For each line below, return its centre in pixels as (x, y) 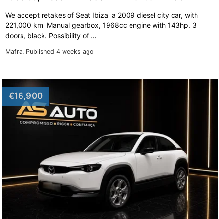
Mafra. (15, 51)
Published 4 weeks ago (60, 51)
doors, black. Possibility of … (52, 35)
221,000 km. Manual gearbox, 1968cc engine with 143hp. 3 (101, 25)
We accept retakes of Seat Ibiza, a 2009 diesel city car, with (101, 15)
